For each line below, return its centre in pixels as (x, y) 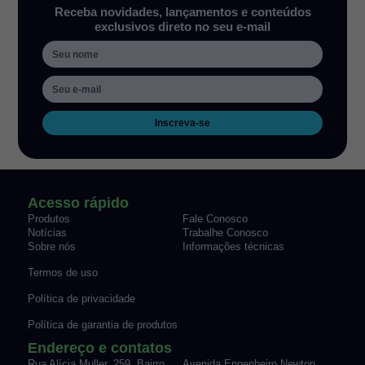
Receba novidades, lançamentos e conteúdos (182, 13)
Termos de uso (62, 273)
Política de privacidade (81, 299)
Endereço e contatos (99, 348)
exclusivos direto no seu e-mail (182, 27)
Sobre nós (51, 247)
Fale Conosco (215, 219)
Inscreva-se (182, 123)
